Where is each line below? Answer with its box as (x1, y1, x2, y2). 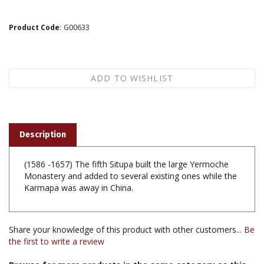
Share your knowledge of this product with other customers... (9, 218, 244, 230)
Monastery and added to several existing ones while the (24, 164, 237, 176)
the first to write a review (9, 230, 104, 242)
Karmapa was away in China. (24, 176, 133, 188)
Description (19, 124, 66, 134)
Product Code (9, 22, 60, 32)
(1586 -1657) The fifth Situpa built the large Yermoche (24, 153, 229, 164)
